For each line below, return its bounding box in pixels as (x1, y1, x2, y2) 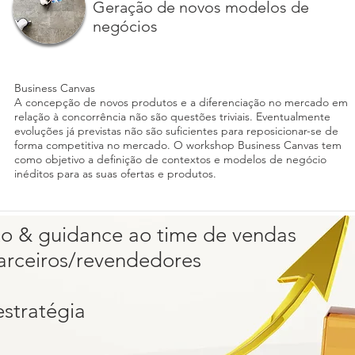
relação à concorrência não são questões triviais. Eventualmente (14, 109, 330, 124)
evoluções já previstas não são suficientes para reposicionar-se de (14, 124, 338, 138)
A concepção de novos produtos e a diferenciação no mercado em (14, 95, 348, 109)
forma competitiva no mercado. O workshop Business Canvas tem (14, 138, 342, 152)
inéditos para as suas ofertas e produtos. (14, 166, 216, 181)
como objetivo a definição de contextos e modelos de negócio (14, 152, 326, 166)
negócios (93, 17, 158, 36)
